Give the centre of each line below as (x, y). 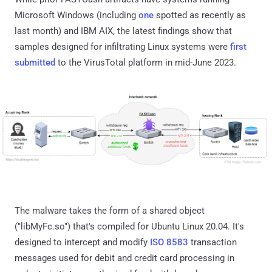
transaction (212, 242)
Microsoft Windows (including (76, 15)
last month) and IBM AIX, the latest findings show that (123, 31)
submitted (35, 62)
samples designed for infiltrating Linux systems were (122, 46)
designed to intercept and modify (82, 242)
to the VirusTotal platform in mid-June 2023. (146, 62)
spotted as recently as (200, 15)
